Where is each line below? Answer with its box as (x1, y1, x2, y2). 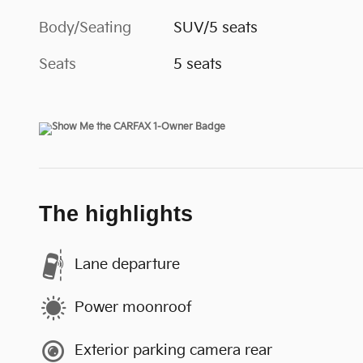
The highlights (39, 201, 193, 226)
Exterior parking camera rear (75, 342, 272, 359)
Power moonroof (75, 299, 192, 316)
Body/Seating (39, 19, 131, 36)
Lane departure (75, 256, 180, 273)
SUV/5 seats (173, 19, 258, 36)
